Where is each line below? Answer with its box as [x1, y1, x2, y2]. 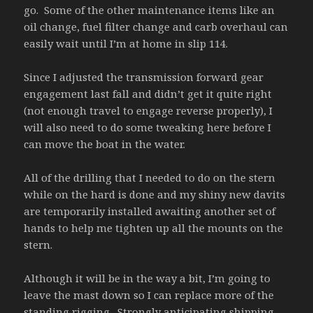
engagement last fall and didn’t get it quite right [24, 86, 272, 101]
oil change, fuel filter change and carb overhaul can [24, 19, 289, 34]
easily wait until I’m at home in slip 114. [24, 36, 228, 50]
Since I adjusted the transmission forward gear [24, 69, 264, 84]
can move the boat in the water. [24, 136, 186, 151]
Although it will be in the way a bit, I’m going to [24, 270, 271, 285]
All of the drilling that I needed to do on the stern [24, 170, 276, 184]
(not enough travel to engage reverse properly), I [24, 103, 273, 117]
